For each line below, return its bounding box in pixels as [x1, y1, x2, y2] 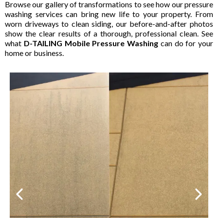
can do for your [158, 38, 213, 48]
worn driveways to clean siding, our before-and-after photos [5, 18, 213, 28]
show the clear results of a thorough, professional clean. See [5, 28, 213, 38]
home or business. [5, 48, 64, 57]
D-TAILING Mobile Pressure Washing [23, 38, 158, 48]
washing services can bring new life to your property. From [5, 9, 213, 18]
